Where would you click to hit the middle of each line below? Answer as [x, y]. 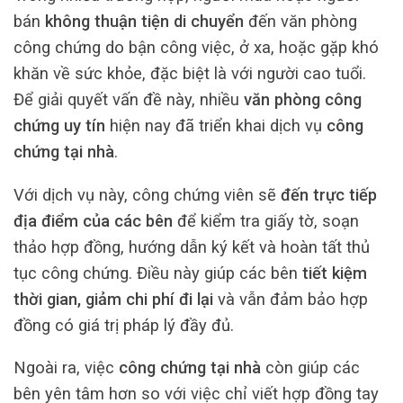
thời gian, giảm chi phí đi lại [113, 299]
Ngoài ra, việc [66, 367]
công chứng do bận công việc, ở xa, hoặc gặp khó [196, 48]
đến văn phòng [300, 22]
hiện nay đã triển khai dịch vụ [216, 126]
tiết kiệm [335, 273]
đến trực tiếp [329, 194]
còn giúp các [310, 367]
